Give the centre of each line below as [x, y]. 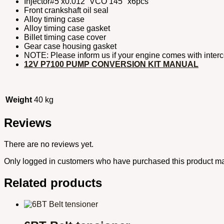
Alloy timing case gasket [67, 28]
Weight [19, 100]
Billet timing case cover [65, 37]
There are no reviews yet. [49, 144]
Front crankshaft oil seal [66, 10]
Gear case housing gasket [70, 46]
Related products [53, 182]
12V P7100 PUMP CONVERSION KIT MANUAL [111, 64]
